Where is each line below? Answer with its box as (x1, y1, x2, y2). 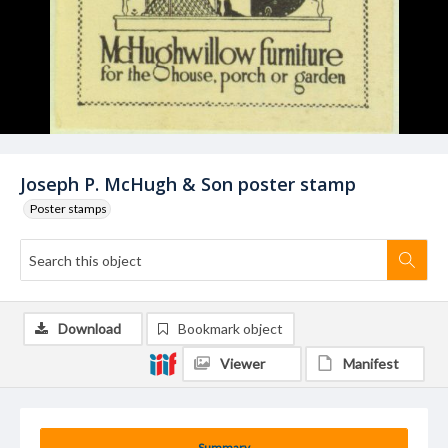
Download (58, 320, 121, 337)
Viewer (220, 355, 265, 372)
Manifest (343, 355, 399, 372)
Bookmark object (178, 320, 283, 337)
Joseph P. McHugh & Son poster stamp (20, 172, 356, 196)
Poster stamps (30, 201, 107, 216)
